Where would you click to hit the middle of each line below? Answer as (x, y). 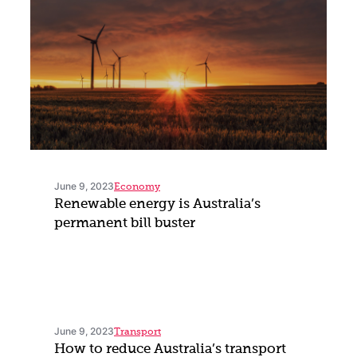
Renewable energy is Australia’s (157, 205)
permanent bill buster (125, 224)
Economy (137, 188)
